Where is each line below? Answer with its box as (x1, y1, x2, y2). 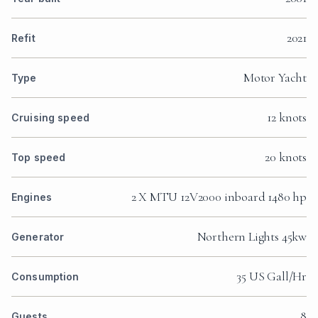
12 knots (267, 109, 307, 126)
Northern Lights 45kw (197, 229, 307, 245)
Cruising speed (11, 111, 89, 124)
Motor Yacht (243, 70, 307, 86)
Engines (11, 191, 52, 204)
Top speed (11, 151, 66, 164)
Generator (11, 231, 65, 243)
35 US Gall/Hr (236, 268, 307, 285)
